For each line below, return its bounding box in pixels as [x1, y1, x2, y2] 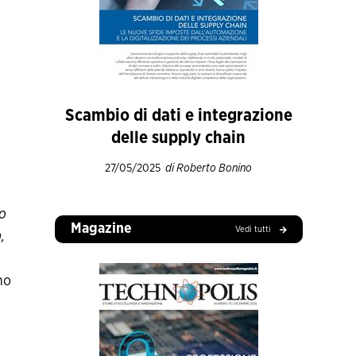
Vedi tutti [235, 225, 271, 234]
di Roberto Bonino [165, 163, 253, 174]
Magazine [70, 222, 132, 236]
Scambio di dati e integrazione [64, 107, 292, 124]
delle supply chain [111, 130, 246, 146]
